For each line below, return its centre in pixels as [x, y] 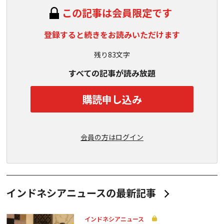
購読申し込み [112, 99]
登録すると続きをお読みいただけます [112, 34]
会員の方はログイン [112, 137]
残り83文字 [112, 54]
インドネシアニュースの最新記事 [81, 193]
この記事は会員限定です [117, 13]
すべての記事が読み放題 [112, 73]
